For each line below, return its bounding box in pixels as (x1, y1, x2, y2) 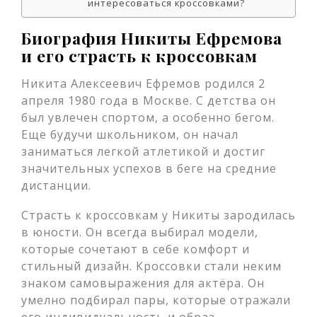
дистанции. (21, 178, 91, 193)
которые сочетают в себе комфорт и (21, 241, 250, 257)
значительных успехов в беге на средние (21, 161, 277, 176)
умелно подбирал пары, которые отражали (21, 292, 291, 308)
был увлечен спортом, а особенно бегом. (21, 110, 275, 125)
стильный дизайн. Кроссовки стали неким (21, 258, 282, 274)
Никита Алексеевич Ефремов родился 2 (21, 76, 265, 91)
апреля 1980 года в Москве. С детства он (21, 93, 276, 108)
